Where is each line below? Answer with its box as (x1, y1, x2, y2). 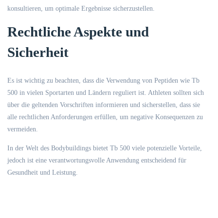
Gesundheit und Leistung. (7, 169, 78, 176)
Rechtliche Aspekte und (7, 24, 149, 39)
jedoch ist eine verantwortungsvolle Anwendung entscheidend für (7, 157, 186, 164)
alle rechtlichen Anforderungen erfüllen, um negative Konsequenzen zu (7, 113, 203, 121)
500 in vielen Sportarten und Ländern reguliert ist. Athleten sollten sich (7, 89, 204, 96)
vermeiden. (7, 126, 38, 133)
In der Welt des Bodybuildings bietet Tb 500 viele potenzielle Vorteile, (7, 145, 202, 152)
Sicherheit (7, 44, 69, 60)
